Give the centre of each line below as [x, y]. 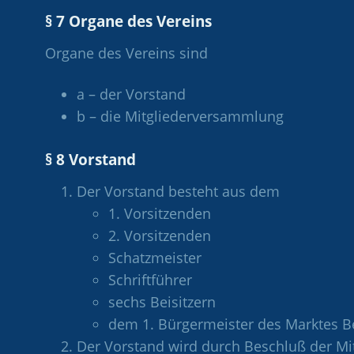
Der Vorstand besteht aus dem [178, 191]
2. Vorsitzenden [160, 235]
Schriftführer [150, 279]
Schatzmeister [155, 257]
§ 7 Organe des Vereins [128, 21]
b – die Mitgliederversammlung [180, 116]
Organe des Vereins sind [126, 53]
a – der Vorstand [131, 94]
